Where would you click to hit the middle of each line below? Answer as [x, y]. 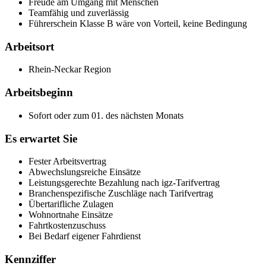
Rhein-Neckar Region [70, 69]
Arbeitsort [29, 46]
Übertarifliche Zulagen [71, 204]
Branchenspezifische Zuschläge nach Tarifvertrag [121, 194]
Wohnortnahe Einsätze [71, 215]
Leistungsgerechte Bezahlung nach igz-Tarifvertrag [124, 183]
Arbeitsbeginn [39, 93]
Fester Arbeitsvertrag [67, 161]
